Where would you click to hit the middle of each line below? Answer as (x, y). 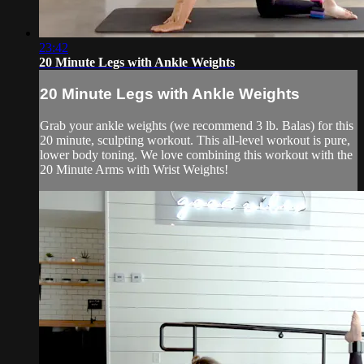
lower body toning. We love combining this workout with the (196, 154)
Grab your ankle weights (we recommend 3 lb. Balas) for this (197, 125)
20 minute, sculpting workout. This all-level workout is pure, (195, 140)
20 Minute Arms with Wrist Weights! (134, 169)
